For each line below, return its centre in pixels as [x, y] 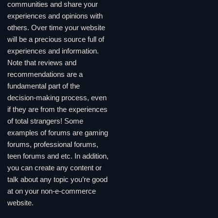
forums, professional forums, [53, 145]
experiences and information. [53, 51]
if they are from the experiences [57, 110]
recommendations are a [45, 75]
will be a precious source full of [56, 40]
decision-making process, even [57, 98]
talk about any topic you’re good [57, 180]
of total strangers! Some [45, 121]
